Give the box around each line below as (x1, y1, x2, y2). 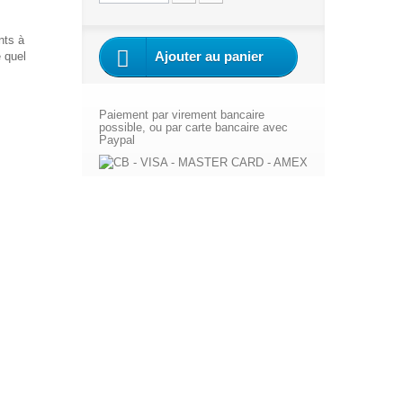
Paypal (98, 133, 135, 147)
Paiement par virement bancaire (98, 108, 264, 121)
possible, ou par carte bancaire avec (98, 121, 288, 134)
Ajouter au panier (154, 49, 264, 64)
